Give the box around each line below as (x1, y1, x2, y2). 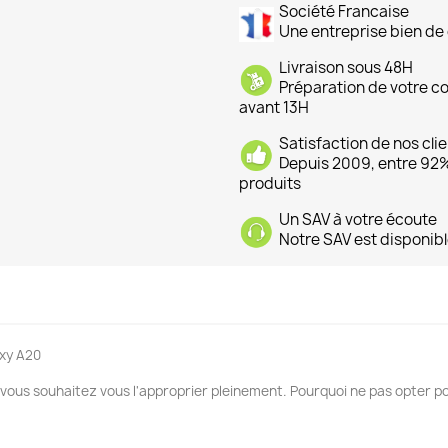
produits (239, 173, 301, 195)
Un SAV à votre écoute (279, 209, 437, 231)
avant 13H (239, 97, 309, 119)
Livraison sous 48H (279, 57, 413, 79)
